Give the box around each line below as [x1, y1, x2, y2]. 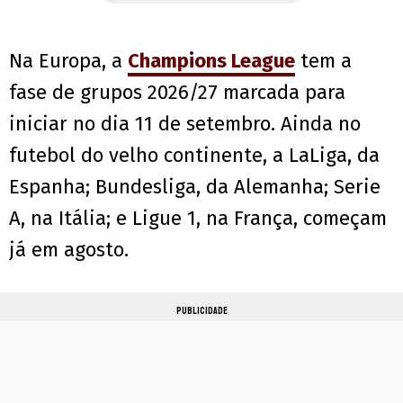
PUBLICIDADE [175, 305, 228, 318]
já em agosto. [9, 237, 129, 263]
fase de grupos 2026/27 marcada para [9, 80, 345, 105]
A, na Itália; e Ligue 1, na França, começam [9, 206, 387, 231]
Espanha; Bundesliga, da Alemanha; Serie [9, 175, 381, 200]
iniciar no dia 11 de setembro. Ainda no [9, 112, 361, 137]
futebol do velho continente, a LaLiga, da [9, 143, 380, 168]
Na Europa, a [9, 49, 128, 74]
